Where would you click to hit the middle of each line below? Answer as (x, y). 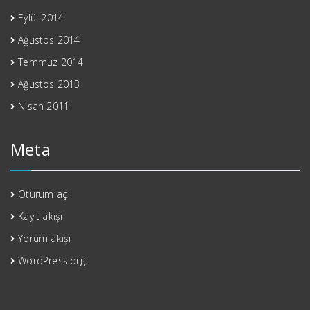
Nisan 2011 (44, 106)
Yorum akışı (45, 238)
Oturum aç (43, 194)
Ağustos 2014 (49, 39)
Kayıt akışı (40, 216)
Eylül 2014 (41, 17)
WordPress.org (52, 260)
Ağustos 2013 (49, 84)
